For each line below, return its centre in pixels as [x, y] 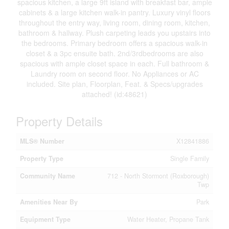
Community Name [48, 176]
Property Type [42, 158]
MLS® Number [42, 141]
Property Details [59, 121]
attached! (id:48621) [114, 94]
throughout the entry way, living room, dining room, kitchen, [114, 22]
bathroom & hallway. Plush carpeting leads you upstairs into [114, 33]
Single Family [190, 158]
